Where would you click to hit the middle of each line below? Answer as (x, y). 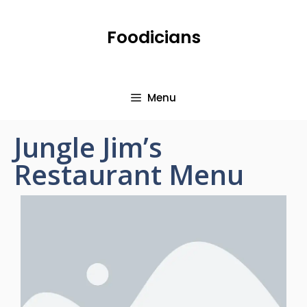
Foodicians (153, 37)
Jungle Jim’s (88, 147)
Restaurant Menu (129, 174)
